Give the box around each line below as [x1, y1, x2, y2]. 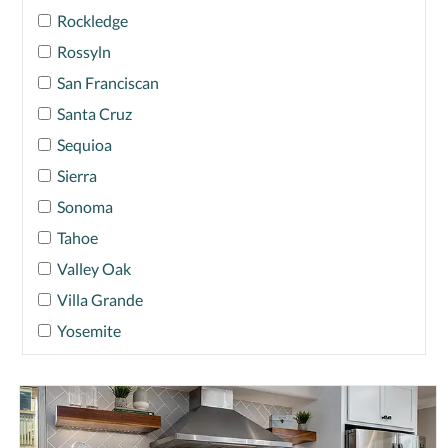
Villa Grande [57, 290, 143, 310]
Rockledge [57, 11, 128, 31]
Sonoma [57, 197, 113, 217]
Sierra [57, 166, 97, 186]
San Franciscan [57, 73, 159, 93]
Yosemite [57, 321, 121, 341]
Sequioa [57, 135, 112, 155]
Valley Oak [57, 259, 131, 279]
